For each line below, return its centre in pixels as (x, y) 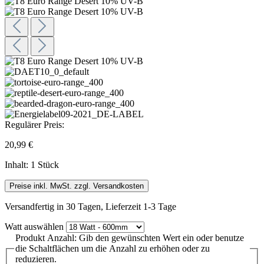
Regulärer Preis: (34, 124)
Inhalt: (18, 164)
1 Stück (45, 164)
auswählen (43, 226)
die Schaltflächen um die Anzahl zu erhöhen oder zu (113, 248)
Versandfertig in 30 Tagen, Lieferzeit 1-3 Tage (90, 206)
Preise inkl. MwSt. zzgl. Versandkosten (77, 186)
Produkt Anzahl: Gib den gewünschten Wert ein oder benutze (130, 237)
